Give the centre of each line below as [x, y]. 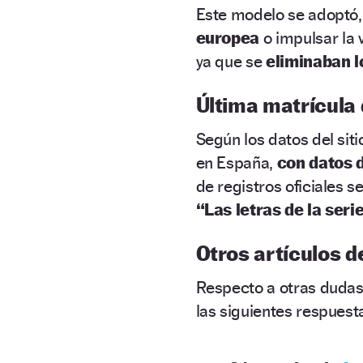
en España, [236, 162]
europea [228, 37]
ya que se [231, 61]
